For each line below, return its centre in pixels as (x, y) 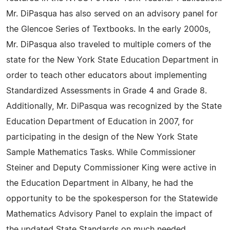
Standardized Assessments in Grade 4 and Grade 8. (107, 91)
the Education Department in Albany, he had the (100, 183)
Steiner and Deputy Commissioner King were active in (111, 168)
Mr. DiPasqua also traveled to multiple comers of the (109, 45)
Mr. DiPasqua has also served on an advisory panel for (112, 14)
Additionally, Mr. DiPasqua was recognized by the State (114, 106)
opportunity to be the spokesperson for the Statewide (112, 199)
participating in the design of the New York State (102, 137)
